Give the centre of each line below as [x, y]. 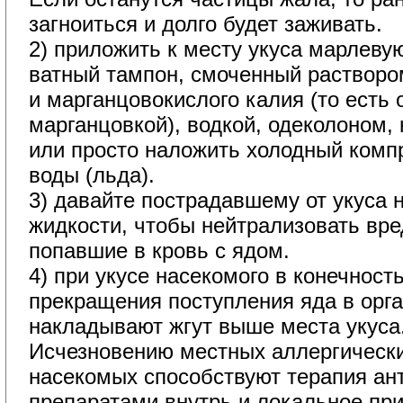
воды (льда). [92, 175]
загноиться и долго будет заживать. [206, 24]
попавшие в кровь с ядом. [159, 251]
